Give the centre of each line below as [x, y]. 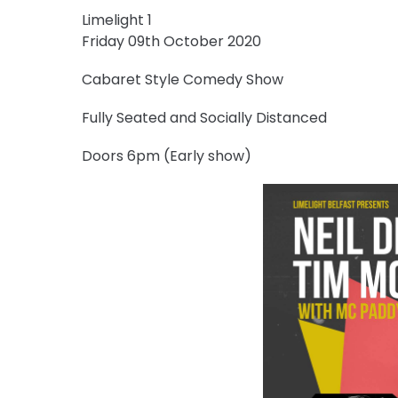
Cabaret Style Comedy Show [183, 79]
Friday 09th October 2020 [171, 41]
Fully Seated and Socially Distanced [204, 117]
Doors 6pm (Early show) [167, 155]
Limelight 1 [117, 20]
